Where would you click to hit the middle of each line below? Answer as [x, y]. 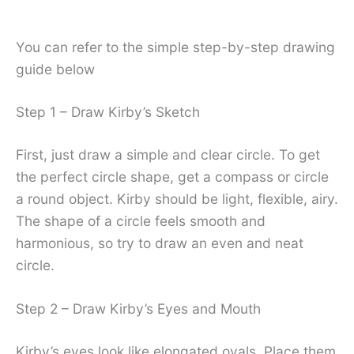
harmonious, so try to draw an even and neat [160, 243]
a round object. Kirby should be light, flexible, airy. [177, 198]
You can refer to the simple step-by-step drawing [175, 47]
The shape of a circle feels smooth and [141, 220]
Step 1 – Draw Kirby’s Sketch [108, 111]
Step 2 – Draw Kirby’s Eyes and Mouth [138, 309]
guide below [55, 69]
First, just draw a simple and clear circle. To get [168, 154]
